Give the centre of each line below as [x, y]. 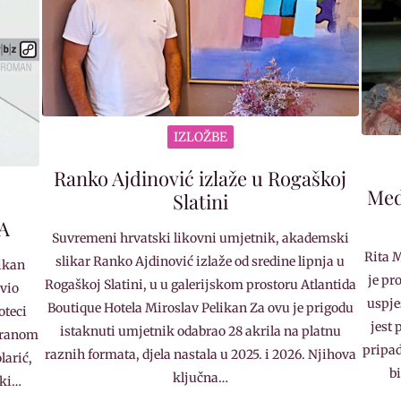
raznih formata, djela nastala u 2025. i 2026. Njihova [200, 354]
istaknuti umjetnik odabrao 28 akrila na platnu [200, 331]
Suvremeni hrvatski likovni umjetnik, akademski [200, 238]
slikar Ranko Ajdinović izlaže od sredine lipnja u [200, 261]
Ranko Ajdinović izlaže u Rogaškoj [200, 178]
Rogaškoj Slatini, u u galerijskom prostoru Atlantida [200, 284]
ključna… [200, 377]
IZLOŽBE [200, 137]
